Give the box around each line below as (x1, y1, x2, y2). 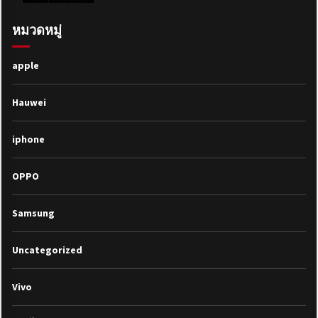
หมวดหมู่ (12, 21, 62, 38)
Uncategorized (12, 243, 82, 256)
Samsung (12, 206, 55, 219)
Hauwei (12, 95, 46, 109)
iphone (12, 132, 45, 146)
